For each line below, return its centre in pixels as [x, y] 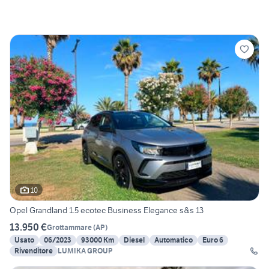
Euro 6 [213, 240]
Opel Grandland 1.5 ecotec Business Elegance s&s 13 [107, 210]
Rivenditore [34, 251]
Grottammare [69, 227]
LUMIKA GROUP [85, 251]
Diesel [134, 240]
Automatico [174, 240]
